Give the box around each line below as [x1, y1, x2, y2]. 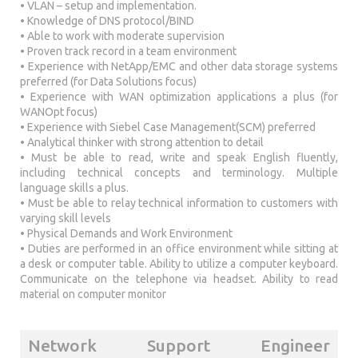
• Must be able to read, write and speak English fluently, [20, 150, 338, 164]
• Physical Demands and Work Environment [20, 226, 233, 240]
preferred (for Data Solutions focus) [20, 74, 197, 88]
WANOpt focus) [20, 105, 97, 118]
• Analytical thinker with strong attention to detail [20, 135, 264, 149]
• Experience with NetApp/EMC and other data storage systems [20, 59, 338, 73]
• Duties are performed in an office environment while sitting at [20, 241, 338, 255]
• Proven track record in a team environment [20, 44, 237, 58]
